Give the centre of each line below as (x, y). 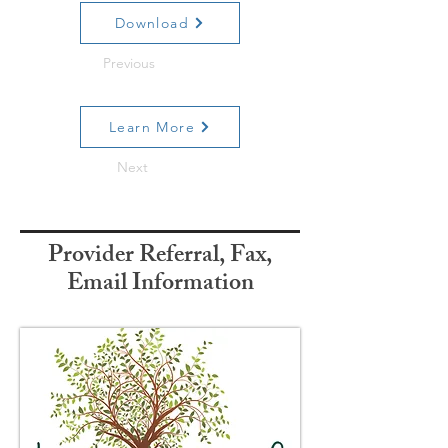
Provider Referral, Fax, (160, 257)
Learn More (152, 127)
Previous (129, 63)
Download (152, 23)
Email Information (160, 285)
